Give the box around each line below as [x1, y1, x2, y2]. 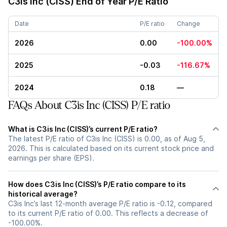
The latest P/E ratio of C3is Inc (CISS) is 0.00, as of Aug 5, [8, 134, 205, 143]
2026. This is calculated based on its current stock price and [8, 144, 214, 153]
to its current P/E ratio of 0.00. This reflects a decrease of [8, 209, 208, 217]
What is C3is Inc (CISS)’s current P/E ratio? [8, 125, 158, 133]
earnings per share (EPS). [8, 154, 94, 162]
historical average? [8, 190, 78, 198]
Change [177, 20, 200, 27]
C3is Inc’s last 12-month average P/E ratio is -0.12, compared [8, 199, 212, 208]
